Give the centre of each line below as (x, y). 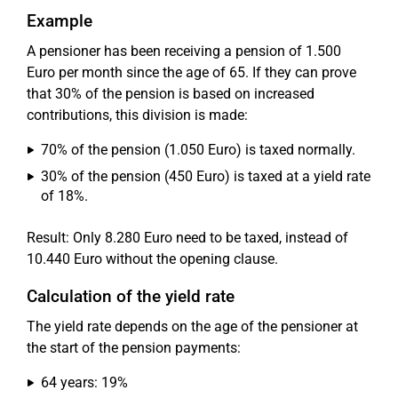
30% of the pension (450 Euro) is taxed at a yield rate (206, 176)
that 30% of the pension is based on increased (171, 93)
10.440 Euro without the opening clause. (152, 259)
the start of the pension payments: (134, 347)
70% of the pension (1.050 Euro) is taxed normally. (198, 149)
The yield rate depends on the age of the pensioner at (192, 326)
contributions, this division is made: (137, 115)
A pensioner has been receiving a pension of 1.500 (184, 51)
